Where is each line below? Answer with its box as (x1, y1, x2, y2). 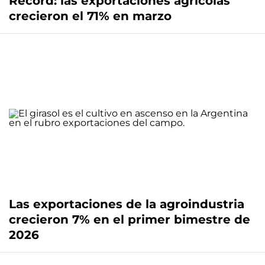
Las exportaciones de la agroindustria (9, 196, 244, 211)
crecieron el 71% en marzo (9, 9, 172, 24)
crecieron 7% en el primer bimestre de (9, 212, 250, 227)
